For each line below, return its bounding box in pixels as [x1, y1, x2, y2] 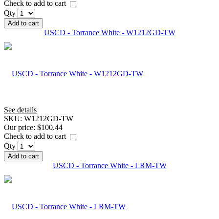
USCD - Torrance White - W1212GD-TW [44, 28, 175, 37]
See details [4, 106, 37, 114]
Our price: [4, 123, 37, 132]
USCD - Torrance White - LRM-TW [52, 161, 167, 170]
